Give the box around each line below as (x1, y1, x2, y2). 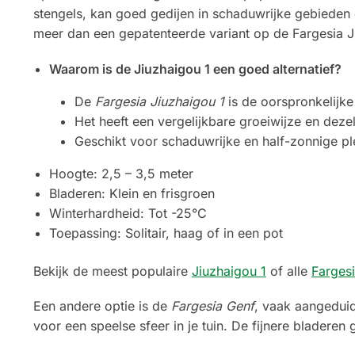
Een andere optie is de (32, 297, 171, 314)
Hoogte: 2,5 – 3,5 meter (48, 165, 193, 181)
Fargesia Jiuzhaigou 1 (94, 93, 224, 109)
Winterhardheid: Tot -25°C (48, 204, 207, 221)
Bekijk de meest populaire (32, 262, 192, 279)
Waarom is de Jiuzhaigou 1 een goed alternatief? (48, 60, 342, 77)
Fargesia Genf (170, 297, 254, 314)
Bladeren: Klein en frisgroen (48, 185, 215, 201)
